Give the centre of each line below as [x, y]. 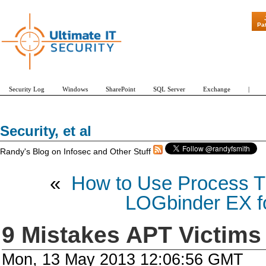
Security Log [27, 89]
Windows [75, 89]
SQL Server [169, 89]
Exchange [217, 89]
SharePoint [121, 89]
